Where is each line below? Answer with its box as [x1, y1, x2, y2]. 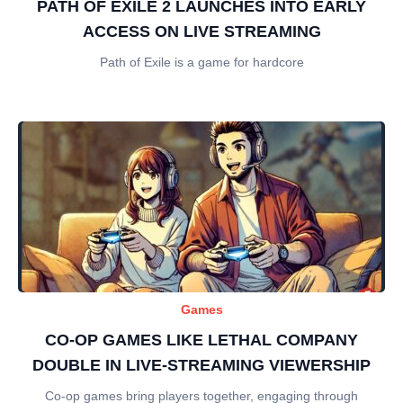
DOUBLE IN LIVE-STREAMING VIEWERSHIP [32, 355, 371, 374]
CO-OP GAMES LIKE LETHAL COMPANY [45, 330, 358, 349]
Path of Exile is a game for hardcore [99, 54, 304, 69]
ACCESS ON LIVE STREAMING [82, 22, 321, 40]
